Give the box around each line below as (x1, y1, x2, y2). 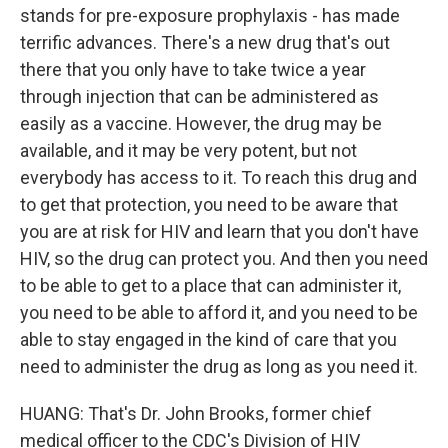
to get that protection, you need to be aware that (20, 194, 398, 215)
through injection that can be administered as (20, 86, 379, 107)
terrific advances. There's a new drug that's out (20, 32, 390, 53)
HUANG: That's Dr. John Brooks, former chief (20, 403, 372, 424)
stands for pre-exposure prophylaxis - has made (20, 5, 400, 26)
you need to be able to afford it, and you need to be (20, 302, 418, 323)
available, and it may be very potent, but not (20, 140, 357, 161)
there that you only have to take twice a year (20, 59, 366, 80)
